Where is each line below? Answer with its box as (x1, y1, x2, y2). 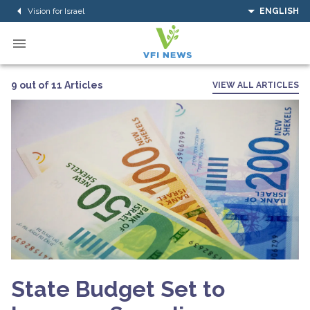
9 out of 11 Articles (11, 79, 102, 91)
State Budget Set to (11, 275, 225, 302)
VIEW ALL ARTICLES (212, 80, 299, 90)
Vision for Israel (28, 6, 84, 16)
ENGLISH (259, 6, 299, 16)
